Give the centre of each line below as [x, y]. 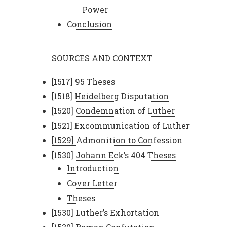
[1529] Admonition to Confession [117, 140]
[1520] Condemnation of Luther [113, 110]
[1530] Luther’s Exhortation [105, 213]
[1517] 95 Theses [83, 81]
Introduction [93, 168]
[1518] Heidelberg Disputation [110, 96]
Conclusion [89, 24]
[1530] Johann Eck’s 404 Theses [114, 155]
